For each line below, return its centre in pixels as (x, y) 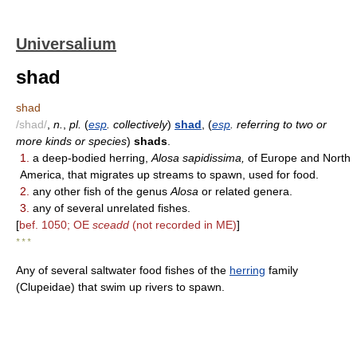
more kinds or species (71, 141)
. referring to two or (279, 124)
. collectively (137, 124)
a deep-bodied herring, (90, 158)
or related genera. (245, 191)
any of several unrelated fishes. (110, 208)
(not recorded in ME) (183, 225)
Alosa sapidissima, (198, 158)
